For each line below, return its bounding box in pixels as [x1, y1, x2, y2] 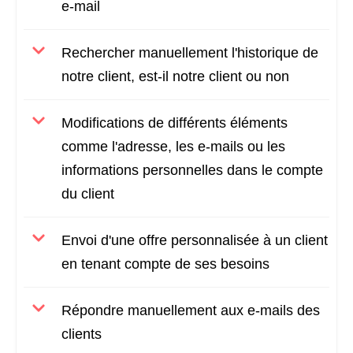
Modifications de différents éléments [61, 115, 288, 131]
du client [61, 186, 114, 202]
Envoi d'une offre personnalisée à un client [61, 232, 328, 248]
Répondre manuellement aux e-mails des [61, 303, 320, 318]
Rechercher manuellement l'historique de [61, 45, 318, 61]
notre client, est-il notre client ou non [61, 69, 289, 84]
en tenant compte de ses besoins [61, 256, 269, 272]
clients [61, 326, 102, 342]
